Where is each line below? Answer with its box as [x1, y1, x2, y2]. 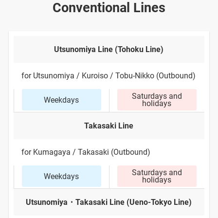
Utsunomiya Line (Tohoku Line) [54, 45, 164, 54]
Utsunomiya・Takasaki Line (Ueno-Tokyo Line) [26, 198, 192, 207]
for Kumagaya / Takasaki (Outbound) [21, 147, 150, 157]
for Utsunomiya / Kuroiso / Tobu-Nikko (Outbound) [21, 71, 196, 81]
